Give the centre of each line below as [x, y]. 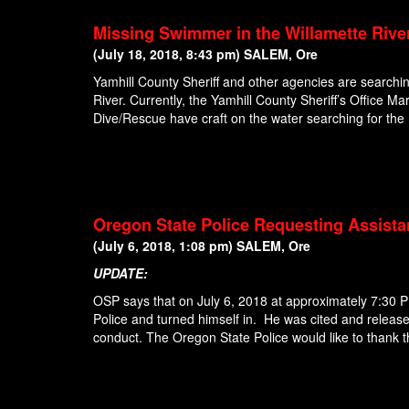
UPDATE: [121, 273]
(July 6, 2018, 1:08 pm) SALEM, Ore [202, 245]
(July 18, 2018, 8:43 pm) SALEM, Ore [205, 54]
